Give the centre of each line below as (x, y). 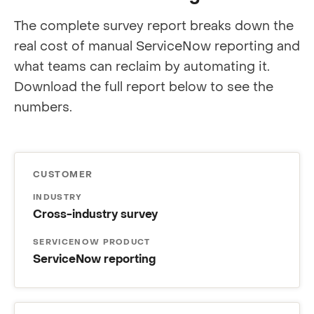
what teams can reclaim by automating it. (142, 67)
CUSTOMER (63, 175)
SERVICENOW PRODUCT (92, 243)
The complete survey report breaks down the (154, 27)
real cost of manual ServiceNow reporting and (157, 47)
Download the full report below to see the (144, 88)
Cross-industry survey (95, 215)
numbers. (43, 108)
